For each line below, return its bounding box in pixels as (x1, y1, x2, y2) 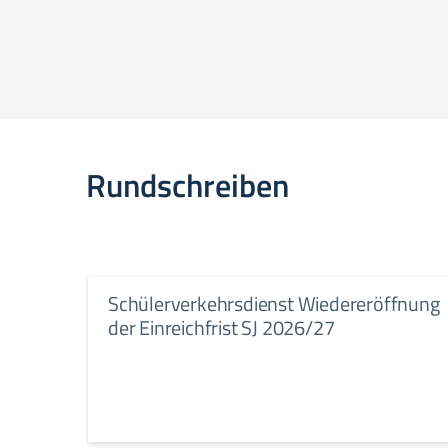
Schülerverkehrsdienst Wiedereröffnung (108, 288, 440, 319)
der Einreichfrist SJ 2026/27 (108, 312, 335, 343)
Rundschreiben (86, 161, 289, 209)
